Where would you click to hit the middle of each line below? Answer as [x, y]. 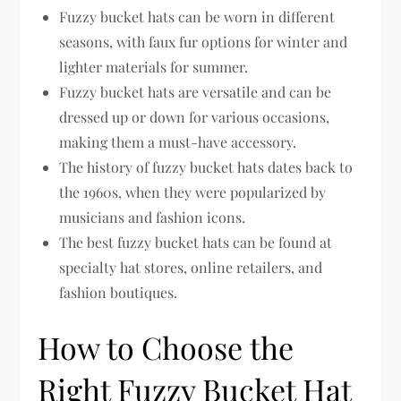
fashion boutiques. [119, 293]
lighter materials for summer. [154, 67]
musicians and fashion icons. [153, 218]
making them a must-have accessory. [178, 142]
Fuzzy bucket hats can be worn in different [197, 17]
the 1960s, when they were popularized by [193, 192]
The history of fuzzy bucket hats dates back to [206, 167]
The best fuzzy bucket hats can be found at [196, 243]
